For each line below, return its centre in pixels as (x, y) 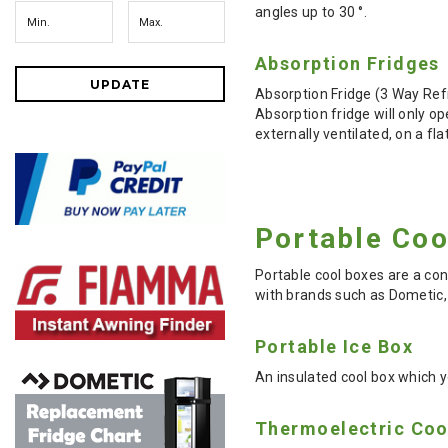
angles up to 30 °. (311, 11)
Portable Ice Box (334, 346)
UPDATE (120, 84)
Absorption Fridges (347, 63)
